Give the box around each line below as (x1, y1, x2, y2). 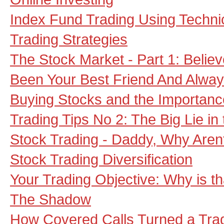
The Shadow (10, 191, 91, 207)
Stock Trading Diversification (10, 151, 192, 167)
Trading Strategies (10, 31, 127, 47)
